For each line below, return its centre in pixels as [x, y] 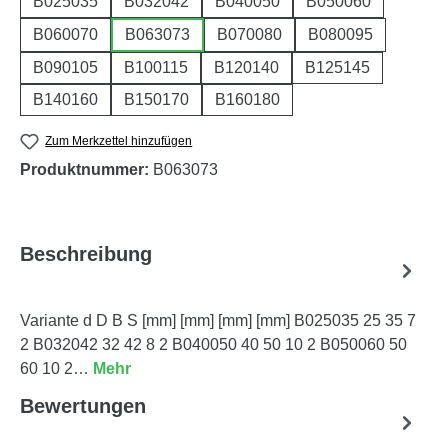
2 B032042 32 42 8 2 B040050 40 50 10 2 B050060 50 [213, 345]
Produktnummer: [86, 170]
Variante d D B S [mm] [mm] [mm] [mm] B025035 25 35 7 [218, 321]
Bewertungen [83, 406]
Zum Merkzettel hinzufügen [119, 140]
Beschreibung [86, 254]
